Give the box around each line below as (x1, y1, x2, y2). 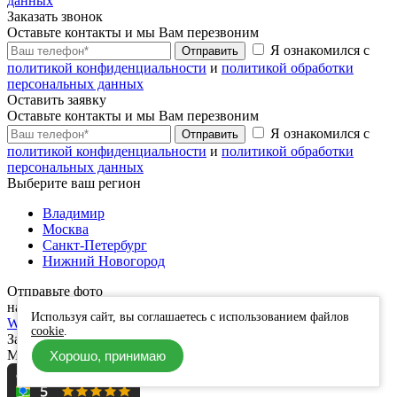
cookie (31, 324, 64, 338)
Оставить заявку (7, 91, 106, 107)
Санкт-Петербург (43, 237, 147, 253)
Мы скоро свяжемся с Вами (7, 346, 173, 362)
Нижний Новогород (43, 253, 165, 269)
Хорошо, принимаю (50, 348, 166, 363)
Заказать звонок (7, 8, 103, 24)
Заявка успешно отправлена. (7, 331, 180, 346)
